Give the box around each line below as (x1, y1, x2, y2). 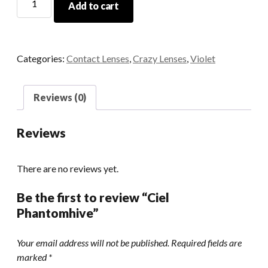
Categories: (17, 52, 66, 64)
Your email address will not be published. (17, 236, 169, 248)
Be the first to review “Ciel (17, 189, 169, 205)
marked (17, 251, 48, 263)
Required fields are (171, 236, 242, 248)
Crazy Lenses (133, 52, 187, 64)
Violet (190, 52, 215, 64)
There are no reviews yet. (17, 162, 118, 174)
